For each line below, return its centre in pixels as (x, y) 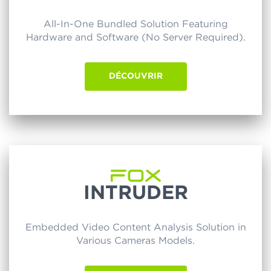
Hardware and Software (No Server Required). (135, 38)
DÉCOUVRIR (135, 77)
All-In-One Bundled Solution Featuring (135, 24)
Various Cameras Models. (135, 241)
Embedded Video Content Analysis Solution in (135, 228)
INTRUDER (135, 193)
